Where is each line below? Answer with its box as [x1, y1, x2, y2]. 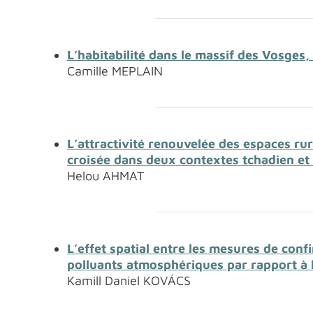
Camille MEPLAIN [67, 64, 163, 78]
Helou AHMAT [67, 168, 145, 183]
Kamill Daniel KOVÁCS [67, 273, 191, 288]
